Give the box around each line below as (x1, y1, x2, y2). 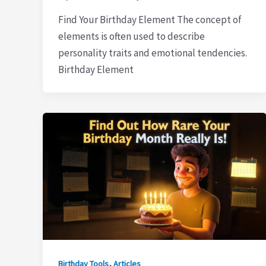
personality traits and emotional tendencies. (58, 46, 247, 59)
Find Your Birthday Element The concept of (58, 12, 242, 26)
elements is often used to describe (58, 29, 205, 43)
